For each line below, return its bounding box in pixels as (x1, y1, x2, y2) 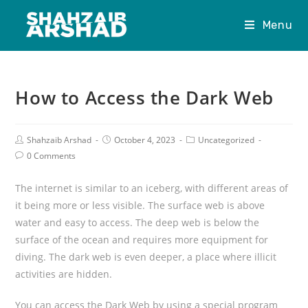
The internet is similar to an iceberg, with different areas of (15, 181, 289, 195)
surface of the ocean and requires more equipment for (15, 233, 269, 246)
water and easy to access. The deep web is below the (15, 216, 260, 229)
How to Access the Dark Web (15, 85, 274, 110)
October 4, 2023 (114, 134, 176, 146)
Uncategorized (198, 134, 255, 146)
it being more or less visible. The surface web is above (15, 199, 265, 212)
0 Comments (27, 150, 76, 162)
